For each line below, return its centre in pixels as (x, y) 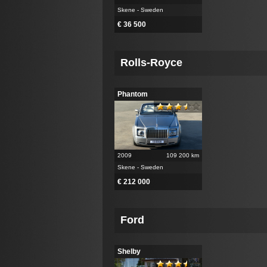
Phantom (133, 94)
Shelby (129, 251)
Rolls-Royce (151, 63)
